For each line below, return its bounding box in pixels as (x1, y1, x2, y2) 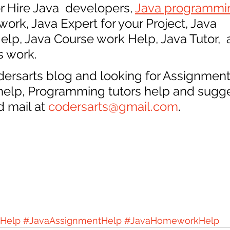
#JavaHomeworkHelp (124, 215, 219, 226)
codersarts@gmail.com (48, 99, 178, 114)
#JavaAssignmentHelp (23, 215, 122, 226)
